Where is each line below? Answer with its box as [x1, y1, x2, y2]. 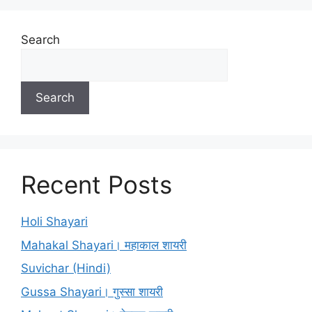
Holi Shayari [21, 214, 88, 228]
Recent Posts [21, 170, 172, 199]
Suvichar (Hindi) [21, 261, 111, 275]
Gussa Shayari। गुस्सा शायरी [21, 284, 163, 299]
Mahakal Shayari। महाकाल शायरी [21, 237, 187, 252]
